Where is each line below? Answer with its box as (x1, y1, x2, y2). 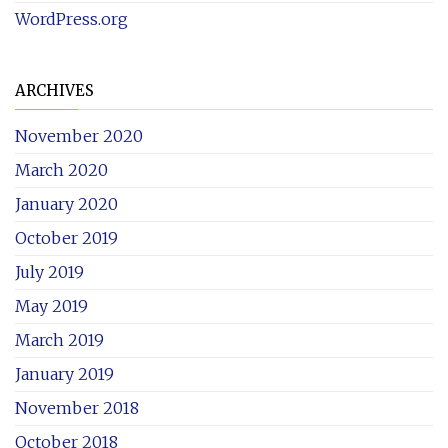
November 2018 (15, 397, 139, 418)
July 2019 (15, 261, 84, 282)
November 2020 (15, 125, 143, 146)
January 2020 (15, 193, 118, 214)
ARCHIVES (15, 80, 94, 100)
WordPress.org (15, 8, 128, 29)
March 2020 (15, 159, 108, 180)
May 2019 (15, 295, 88, 316)
